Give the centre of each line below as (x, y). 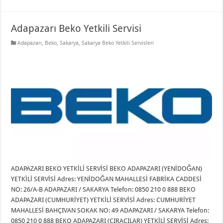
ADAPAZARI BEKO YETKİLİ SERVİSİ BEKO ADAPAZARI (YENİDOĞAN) (107, 168)
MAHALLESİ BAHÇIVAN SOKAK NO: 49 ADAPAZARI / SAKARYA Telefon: (110, 210)
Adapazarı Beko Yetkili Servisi (76, 28)
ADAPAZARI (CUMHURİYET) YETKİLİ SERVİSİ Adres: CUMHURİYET (104, 200)
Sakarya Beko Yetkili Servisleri (118, 43)
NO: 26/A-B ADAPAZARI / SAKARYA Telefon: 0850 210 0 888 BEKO (104, 189)
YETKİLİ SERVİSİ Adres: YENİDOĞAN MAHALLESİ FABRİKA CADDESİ (107, 179)
